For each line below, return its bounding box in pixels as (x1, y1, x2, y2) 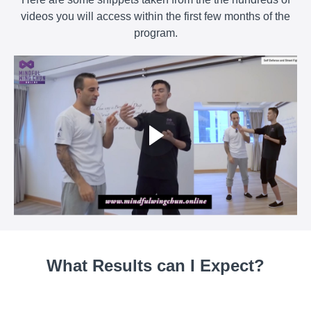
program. (133, 26, 178, 39)
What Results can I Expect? (47, 256, 264, 276)
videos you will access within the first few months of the (21, 10, 290, 22)
